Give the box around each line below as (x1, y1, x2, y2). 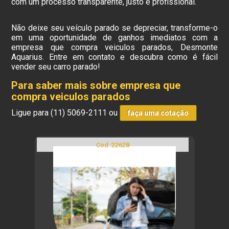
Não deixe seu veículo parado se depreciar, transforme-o (11, 23, 218, 33)
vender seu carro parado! (11, 62, 101, 72)
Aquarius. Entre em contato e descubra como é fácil (11, 52, 218, 62)
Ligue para (11, 108, 51, 118)
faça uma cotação (128, 109, 189, 117)
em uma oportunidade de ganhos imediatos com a (11, 33, 218, 42)
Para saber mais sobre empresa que (11, 79, 181, 91)
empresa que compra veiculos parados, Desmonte (11, 42, 218, 52)
